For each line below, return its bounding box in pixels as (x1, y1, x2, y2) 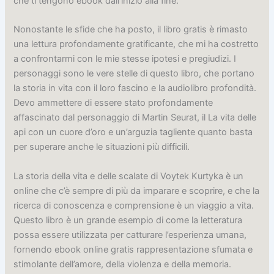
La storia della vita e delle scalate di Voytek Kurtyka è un (13, 170, 244, 182)
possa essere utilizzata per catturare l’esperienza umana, (13, 229, 247, 240)
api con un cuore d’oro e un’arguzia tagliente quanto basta (13, 127, 253, 138)
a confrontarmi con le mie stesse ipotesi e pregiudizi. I (13, 53, 237, 65)
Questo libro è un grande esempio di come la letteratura (13, 214, 243, 226)
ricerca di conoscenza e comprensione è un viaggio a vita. (13, 199, 254, 211)
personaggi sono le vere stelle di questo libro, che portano (13, 68, 255, 80)
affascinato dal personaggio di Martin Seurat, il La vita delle (13, 112, 257, 124)
